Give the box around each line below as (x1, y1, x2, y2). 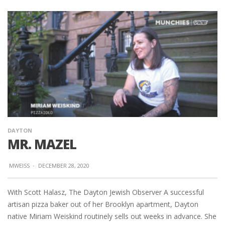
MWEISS (9, 162, 30, 170)
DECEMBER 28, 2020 (38, 162, 89, 170)
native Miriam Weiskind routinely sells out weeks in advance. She (8, 211, 216, 221)
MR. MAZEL (8, 135, 76, 154)
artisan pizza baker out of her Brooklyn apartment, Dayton (8, 199, 198, 209)
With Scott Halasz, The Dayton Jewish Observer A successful (8, 187, 204, 197)
